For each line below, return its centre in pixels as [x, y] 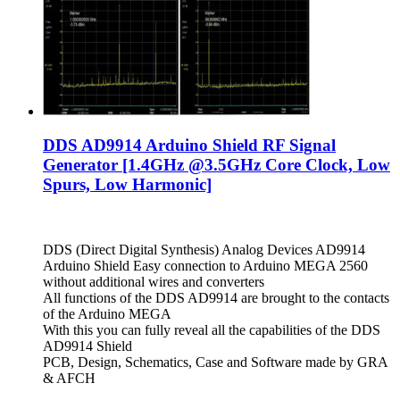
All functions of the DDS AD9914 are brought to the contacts [216, 298]
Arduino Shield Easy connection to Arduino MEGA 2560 [205, 266]
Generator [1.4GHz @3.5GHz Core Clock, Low [217, 165]
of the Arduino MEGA [107, 314]
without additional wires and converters [154, 282]
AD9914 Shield [87, 346]
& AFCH [69, 379]
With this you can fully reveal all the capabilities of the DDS [212, 330]
